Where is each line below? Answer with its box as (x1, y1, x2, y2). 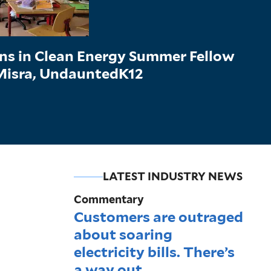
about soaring (74, 225, 173, 243)
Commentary (74, 193, 145, 206)
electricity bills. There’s (74, 243, 235, 261)
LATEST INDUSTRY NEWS (103, 170, 243, 183)
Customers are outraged (74, 207, 244, 226)
